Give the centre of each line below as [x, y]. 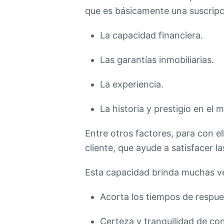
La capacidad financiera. [151, 35]
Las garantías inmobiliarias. [157, 60]
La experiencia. [131, 84]
